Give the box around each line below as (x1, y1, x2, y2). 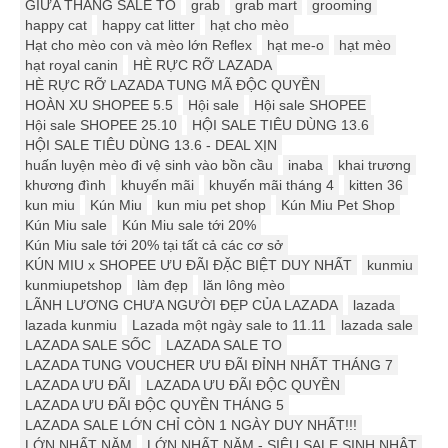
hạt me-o (267, 37, 324, 54)
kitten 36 (349, 177, 403, 194)
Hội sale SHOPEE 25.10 (25, 117, 177, 134)
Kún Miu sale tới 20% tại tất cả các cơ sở (25, 237, 283, 254)
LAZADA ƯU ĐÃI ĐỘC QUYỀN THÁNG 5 (25, 397, 284, 414)
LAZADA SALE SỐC (25, 337, 151, 354)
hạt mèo (339, 37, 391, 54)
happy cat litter (102, 17, 195, 34)
